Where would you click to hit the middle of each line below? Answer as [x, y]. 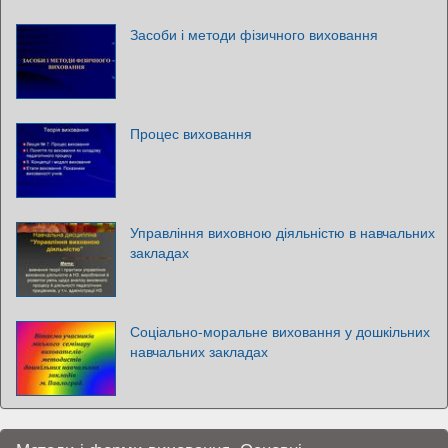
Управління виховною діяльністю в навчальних [282, 232]
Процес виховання [191, 133]
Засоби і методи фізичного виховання [254, 34]
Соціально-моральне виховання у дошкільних [280, 331]
